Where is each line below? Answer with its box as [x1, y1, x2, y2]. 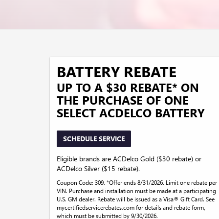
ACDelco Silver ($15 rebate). [57, 163, 140, 173]
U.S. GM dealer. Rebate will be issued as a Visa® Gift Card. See [57, 195, 215, 203]
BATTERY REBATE [57, 61, 176, 81]
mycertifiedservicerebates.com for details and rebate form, [57, 203, 205, 211]
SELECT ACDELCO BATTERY [57, 104, 205, 120]
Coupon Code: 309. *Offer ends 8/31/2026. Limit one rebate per [57, 178, 217, 186]
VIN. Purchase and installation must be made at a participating [57, 186, 216, 195]
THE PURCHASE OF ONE [57, 91, 189, 108]
